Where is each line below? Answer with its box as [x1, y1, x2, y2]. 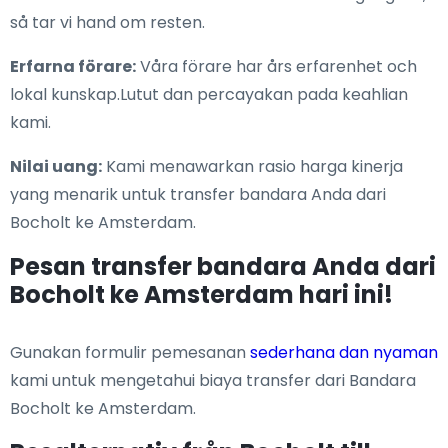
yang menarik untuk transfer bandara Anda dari [10, 183, 386, 207]
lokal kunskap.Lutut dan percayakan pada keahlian [10, 83, 408, 107]
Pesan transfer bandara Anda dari [10, 250, 436, 284]
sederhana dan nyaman [250, 341, 438, 365]
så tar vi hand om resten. [10, 11, 205, 35]
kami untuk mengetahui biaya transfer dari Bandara [10, 369, 416, 393]
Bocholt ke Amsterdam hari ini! [10, 278, 393, 312]
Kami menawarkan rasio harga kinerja [102, 155, 403, 179]
